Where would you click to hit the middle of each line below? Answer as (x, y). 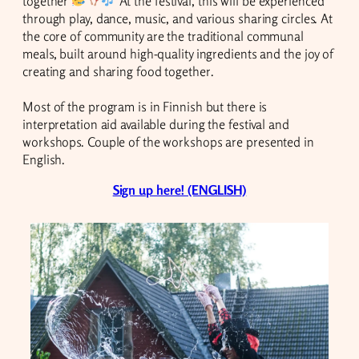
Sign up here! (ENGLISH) (179, 190)
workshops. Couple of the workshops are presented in (168, 141)
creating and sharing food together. (118, 71)
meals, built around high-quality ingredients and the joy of (178, 53)
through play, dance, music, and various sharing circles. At (178, 18)
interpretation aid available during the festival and (156, 124)
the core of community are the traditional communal (163, 36)
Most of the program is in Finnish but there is (145, 106)
